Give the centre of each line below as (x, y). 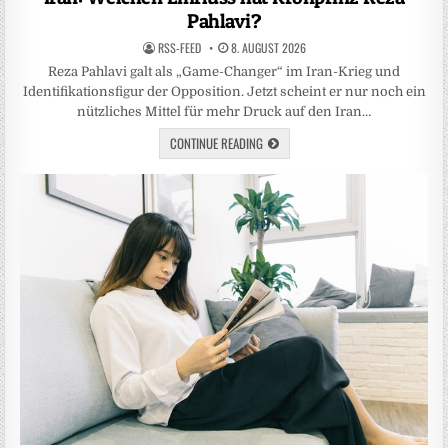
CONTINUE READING (216, 142)
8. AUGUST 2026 (266, 47)
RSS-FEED (179, 47)
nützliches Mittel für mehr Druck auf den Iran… (224, 111)
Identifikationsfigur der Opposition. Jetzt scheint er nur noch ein (224, 91)
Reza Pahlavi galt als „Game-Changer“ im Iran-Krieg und (224, 71)
